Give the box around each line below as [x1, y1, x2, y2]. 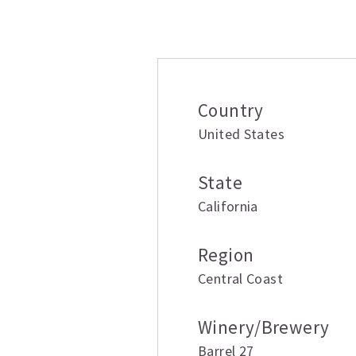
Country [198, 99, 264, 122]
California [198, 197, 258, 215]
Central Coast [198, 269, 283, 288]
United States [198, 125, 284, 143]
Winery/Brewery [198, 315, 330, 339]
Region [198, 243, 254, 266]
